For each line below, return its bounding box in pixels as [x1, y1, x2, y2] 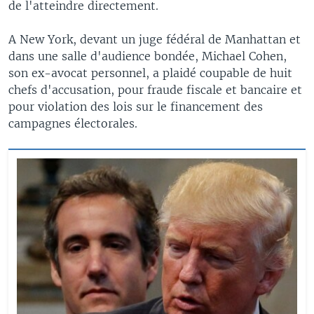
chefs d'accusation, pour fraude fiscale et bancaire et [8, 82, 302, 97]
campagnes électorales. [8, 116, 137, 130]
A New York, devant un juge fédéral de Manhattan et [8, 32, 301, 46]
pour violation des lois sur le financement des [8, 99, 263, 114]
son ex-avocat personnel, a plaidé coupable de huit [8, 65, 292, 80]
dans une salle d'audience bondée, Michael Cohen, [8, 48, 287, 63]
